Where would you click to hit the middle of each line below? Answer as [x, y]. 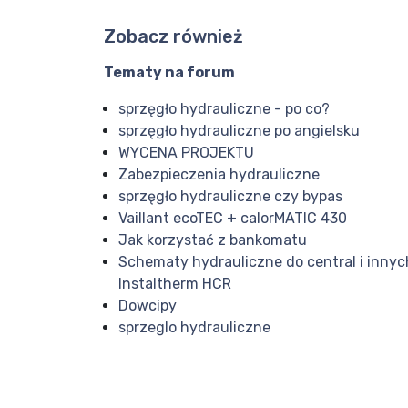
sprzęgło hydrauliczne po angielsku [239, 131]
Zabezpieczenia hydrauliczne [219, 175]
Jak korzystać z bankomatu [213, 240]
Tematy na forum [169, 73]
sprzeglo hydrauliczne [194, 328]
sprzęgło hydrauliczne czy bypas [230, 197]
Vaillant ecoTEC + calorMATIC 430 [233, 219]
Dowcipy [148, 306]
